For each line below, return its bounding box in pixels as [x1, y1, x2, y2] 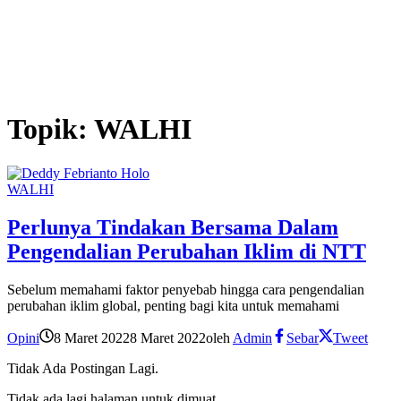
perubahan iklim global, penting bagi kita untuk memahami [7, 297, 339, 313]
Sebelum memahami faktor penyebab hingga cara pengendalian [7, 281, 364, 297]
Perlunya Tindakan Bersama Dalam [7, 215, 338, 239]
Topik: [7, 113, 94, 146]
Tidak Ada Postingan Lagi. [7, 360, 158, 376]
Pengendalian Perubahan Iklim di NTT [7, 239, 366, 263]
